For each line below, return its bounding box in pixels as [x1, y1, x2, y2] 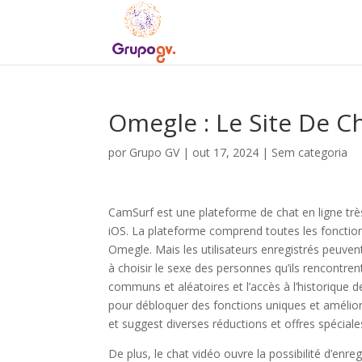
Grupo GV [129, 145, 180, 160]
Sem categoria [271, 145, 348, 160]
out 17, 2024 [192, 145, 259, 160]
